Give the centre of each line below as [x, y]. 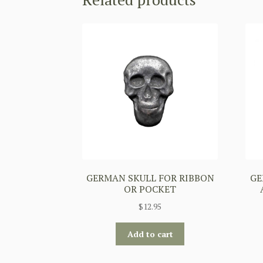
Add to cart [150, 234]
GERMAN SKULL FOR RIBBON [150, 178]
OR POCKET [150, 189]
